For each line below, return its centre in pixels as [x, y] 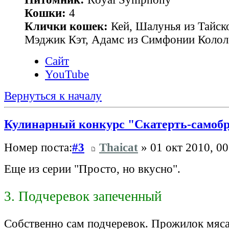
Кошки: [45, 13]
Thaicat [119, 148]
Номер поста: [38, 148]
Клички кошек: [66, 26]
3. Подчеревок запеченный [83, 197]
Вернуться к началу [53, 96]
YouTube [67, 74]
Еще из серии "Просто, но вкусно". [92, 169]
